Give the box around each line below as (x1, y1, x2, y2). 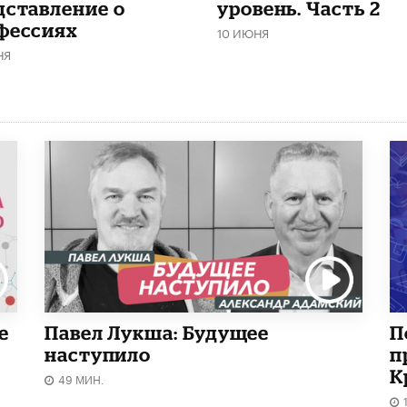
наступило (45, 342, 152, 365)
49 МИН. (58, 369, 104, 387)
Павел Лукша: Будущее (45, 321, 270, 343)
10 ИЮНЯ (216, 23, 269, 42)
